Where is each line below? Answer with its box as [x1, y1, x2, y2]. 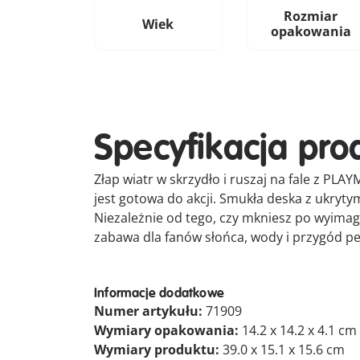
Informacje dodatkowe [94, 285, 224, 301]
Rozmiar [284, 7, 338, 25]
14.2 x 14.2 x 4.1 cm [242, 321, 357, 339]
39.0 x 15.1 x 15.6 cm [223, 341, 345, 358]
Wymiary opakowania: [94, 321, 242, 339]
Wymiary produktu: [94, 341, 223, 358]
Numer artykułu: [94, 302, 206, 320]
